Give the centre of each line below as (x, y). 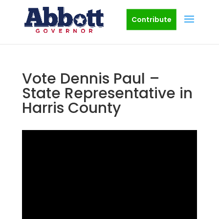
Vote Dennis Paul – (91, 79)
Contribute (151, 19)
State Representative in (107, 93)
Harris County (71, 108)
